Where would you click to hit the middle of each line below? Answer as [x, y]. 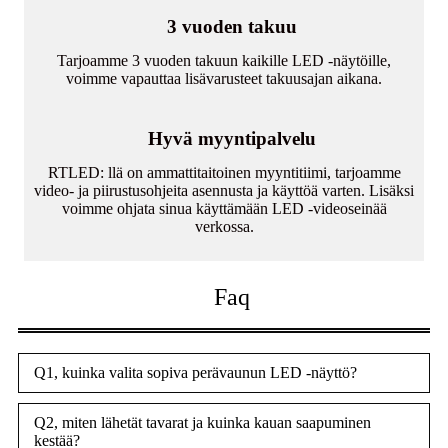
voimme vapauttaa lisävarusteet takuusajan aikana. [224, 79]
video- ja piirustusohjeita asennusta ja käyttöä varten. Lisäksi [224, 191]
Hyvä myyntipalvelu [231, 139]
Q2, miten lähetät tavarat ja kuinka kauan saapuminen [202, 423]
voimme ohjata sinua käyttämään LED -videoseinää [224, 209]
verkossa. [224, 227]
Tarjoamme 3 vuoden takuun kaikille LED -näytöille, [224, 61]
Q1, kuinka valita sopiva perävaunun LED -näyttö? [195, 373]
